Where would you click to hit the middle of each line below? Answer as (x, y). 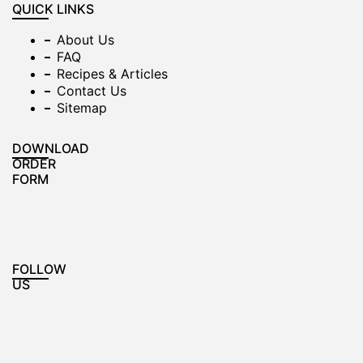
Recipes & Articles (112, 74)
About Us (85, 40)
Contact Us (92, 91)
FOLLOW (39, 269)
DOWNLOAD (51, 148)
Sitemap (82, 108)
